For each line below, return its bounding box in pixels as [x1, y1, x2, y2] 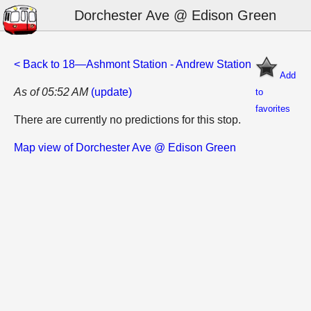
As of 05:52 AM [14, 86, 88, 98]
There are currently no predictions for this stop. [14, 114, 241, 126]
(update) [91, 86, 132, 98]
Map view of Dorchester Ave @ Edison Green [14, 142, 236, 153]
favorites [255, 103, 290, 114]
